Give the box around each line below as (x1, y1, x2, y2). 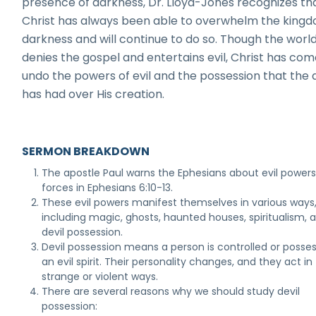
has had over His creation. (22, 86, 165, 102)
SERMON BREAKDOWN (22, 143, 150, 159)
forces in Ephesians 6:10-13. (42, 181, 174, 195)
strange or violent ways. (42, 269, 159, 284)
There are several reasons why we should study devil (42, 284, 300, 298)
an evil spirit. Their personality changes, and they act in (42, 255, 313, 269)
